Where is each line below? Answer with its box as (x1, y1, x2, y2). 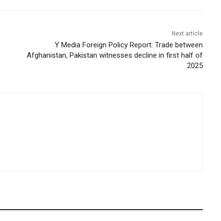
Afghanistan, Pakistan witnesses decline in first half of (27, 51, 203, 60)
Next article (172, 30, 203, 37)
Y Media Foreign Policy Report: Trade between (55, 40, 203, 50)
